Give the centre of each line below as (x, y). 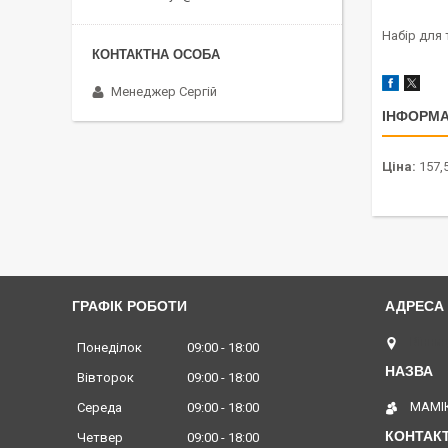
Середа (99, 408)
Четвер (100, 438)
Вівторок (105, 378)
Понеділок (109, 348)
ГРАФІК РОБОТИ (129, 306)
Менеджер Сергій (164, 91)
